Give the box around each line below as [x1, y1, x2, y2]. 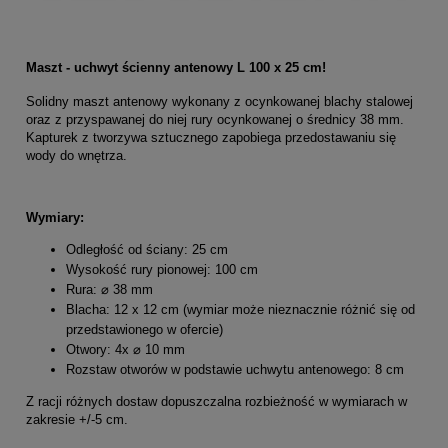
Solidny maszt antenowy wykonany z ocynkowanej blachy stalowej [26, 93, 413, 109]
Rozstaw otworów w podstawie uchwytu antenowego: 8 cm [66, 361, 404, 377]
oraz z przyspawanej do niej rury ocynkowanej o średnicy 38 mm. [26, 111, 404, 127]
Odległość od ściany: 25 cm [66, 241, 228, 257]
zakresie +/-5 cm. [26, 411, 128, 427]
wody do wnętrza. [26, 147, 127, 163]
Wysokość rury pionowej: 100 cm [66, 261, 258, 277]
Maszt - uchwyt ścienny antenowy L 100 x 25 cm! [26, 59, 326, 75]
